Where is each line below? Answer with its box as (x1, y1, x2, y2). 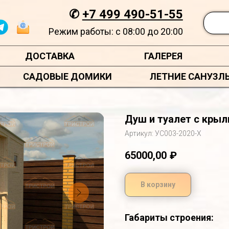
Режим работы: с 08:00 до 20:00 (48, 26, 183, 37)
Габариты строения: (125, 212, 214, 223)
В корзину (141, 180, 175, 189)
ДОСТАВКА (25, 51, 75, 61)
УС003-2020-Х (155, 129, 201, 138)
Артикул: (125, 129, 155, 138)
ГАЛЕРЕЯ (144, 51, 182, 61)
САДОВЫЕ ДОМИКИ (23, 71, 112, 82)
